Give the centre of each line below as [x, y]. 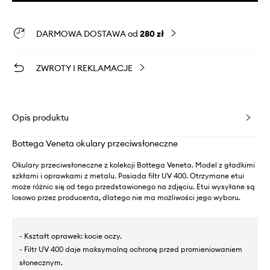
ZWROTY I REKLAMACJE [84, 68]
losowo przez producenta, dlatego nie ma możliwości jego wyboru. [126, 198]
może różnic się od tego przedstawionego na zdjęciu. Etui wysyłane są [133, 187]
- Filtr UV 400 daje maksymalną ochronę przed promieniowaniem [131, 250]
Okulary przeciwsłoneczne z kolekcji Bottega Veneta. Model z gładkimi [133, 165]
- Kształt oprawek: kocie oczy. [71, 236]
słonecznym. [41, 263]
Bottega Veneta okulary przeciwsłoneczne [95, 144]
